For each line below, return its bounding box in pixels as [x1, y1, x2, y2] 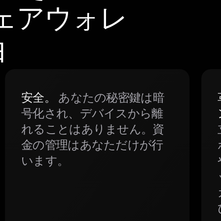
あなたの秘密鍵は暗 [55, 90, 164, 104]
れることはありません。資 [21, 121, 164, 136]
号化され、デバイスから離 [21, 106, 163, 120]
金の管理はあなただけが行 [21, 137, 163, 151]
